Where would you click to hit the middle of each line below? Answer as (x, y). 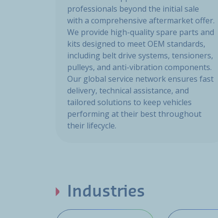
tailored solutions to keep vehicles (129, 102)
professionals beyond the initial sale (133, 9)
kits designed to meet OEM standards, (136, 44)
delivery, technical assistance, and (128, 91)
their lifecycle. (92, 126)
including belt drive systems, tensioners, (140, 56)
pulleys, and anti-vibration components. (139, 67)
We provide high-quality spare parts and (141, 32)
